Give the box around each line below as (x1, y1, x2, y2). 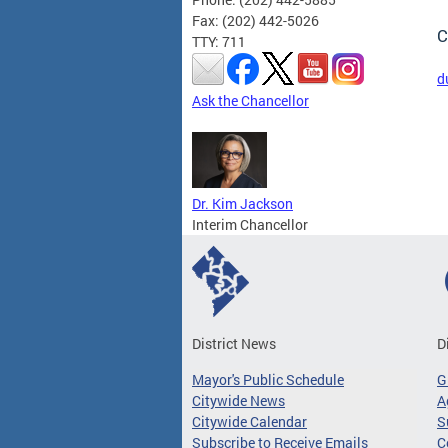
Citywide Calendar (192, 411, 307, 431)
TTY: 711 (192, 31, 246, 51)
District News (192, 333, 276, 353)
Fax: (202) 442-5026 (192, 10, 319, 30)
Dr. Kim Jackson (192, 193, 293, 213)
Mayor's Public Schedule (192, 369, 344, 389)
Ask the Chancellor (192, 90, 309, 110)
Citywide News (192, 390, 285, 410)
